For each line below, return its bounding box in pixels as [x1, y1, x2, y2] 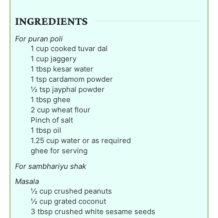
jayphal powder [52, 84, 105, 94]
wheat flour [52, 105, 91, 114]
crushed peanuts [54, 186, 112, 196]
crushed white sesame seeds [54, 206, 155, 216]
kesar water [53, 64, 93, 73]
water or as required [61, 135, 131, 145]
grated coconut [54, 196, 106, 206]
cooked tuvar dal [51, 43, 108, 53]
